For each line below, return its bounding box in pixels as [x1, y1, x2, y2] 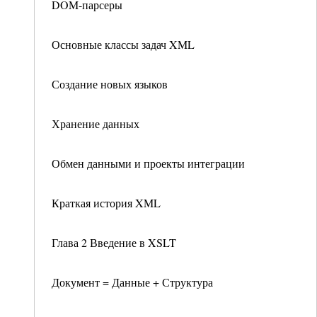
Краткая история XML [52, 195, 161, 210]
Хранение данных [52, 116, 139, 131]
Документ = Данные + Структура [52, 275, 213, 289]
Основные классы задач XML [52, 37, 195, 52]
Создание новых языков [52, 76, 168, 91]
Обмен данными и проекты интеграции [52, 156, 245, 171]
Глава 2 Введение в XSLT [52, 235, 176, 250]
